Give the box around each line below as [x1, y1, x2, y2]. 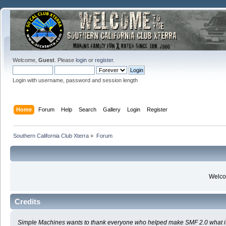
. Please [54, 57, 76, 63]
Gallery [103, 106, 121, 112]
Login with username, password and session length [13, 77, 138, 83]
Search [79, 106, 97, 112]
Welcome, [13, 57, 38, 63]
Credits [15, 197, 40, 206]
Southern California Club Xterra [13, 132, 89, 139]
